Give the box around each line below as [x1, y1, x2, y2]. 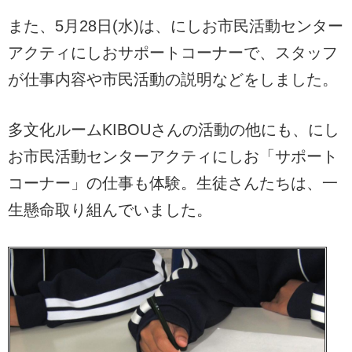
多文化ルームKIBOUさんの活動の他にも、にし [8, 120, 339, 138]
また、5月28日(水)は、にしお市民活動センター [8, 16, 343, 35]
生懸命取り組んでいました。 [8, 200, 212, 218]
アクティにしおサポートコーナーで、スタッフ [8, 43, 338, 61]
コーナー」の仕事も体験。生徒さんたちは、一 [8, 174, 338, 192]
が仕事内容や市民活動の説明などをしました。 [8, 70, 338, 88]
